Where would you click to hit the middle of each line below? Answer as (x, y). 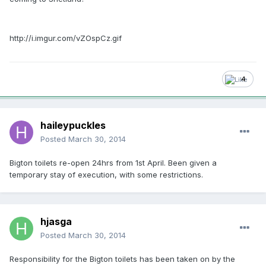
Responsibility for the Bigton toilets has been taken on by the (122, 259)
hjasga (56, 221)
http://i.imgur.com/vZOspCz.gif (66, 38)
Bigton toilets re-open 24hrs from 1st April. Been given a (113, 162)
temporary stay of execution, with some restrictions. (106, 174)
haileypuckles (73, 125)
